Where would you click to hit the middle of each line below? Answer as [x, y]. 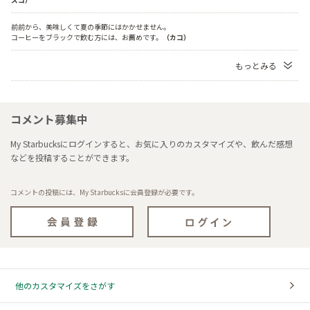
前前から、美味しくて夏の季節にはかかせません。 [91, 27]
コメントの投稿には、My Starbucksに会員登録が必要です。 [104, 192]
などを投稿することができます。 [72, 158]
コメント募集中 [49, 119]
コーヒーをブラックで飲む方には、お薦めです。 [87, 37]
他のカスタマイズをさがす [65, 286]
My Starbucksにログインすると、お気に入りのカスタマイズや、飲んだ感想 [152, 144]
